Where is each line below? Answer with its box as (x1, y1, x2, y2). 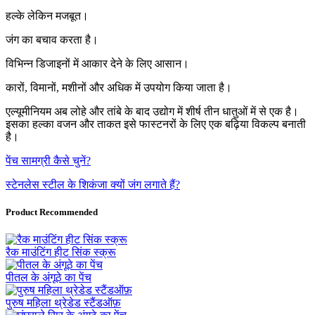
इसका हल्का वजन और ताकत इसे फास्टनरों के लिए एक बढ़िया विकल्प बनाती (6, 117, 306, 130)
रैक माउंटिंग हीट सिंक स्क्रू (6, 246, 116, 259)
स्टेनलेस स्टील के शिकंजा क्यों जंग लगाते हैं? (6, 178, 180, 191)
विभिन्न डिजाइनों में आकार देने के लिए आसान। (6, 57, 189, 70)
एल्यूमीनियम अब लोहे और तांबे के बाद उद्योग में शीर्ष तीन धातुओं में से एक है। (6, 105, 299, 117)
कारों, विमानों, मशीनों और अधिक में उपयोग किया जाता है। (6, 81, 232, 94)
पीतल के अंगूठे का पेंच (6, 271, 91, 284)
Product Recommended (6, 206, 98, 217)
